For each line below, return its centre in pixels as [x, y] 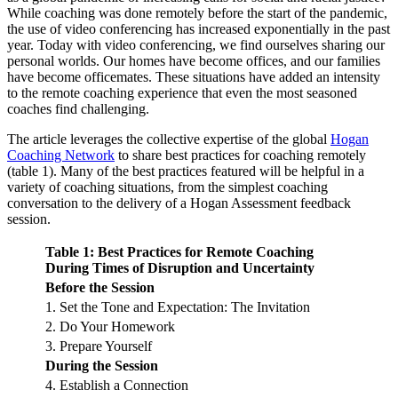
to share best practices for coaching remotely [240, 155]
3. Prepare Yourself [99, 346]
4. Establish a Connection [120, 386]
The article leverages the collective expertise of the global [169, 139]
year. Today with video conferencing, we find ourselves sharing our [196, 45]
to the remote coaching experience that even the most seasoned [182, 93]
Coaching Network [61, 155]
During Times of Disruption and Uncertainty [180, 268]
